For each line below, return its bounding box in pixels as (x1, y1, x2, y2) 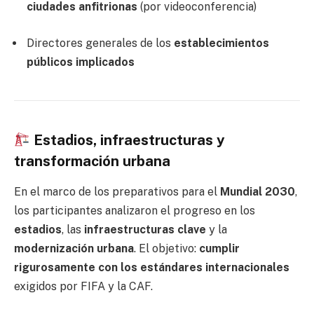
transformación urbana (14, 153, 170, 170)
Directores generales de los (27, 36, 174, 50)
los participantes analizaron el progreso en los (14, 204, 255, 218)
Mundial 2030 (220, 185, 295, 199)
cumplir (199, 242, 240, 256)
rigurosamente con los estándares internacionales (14, 261, 289, 275)
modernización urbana (14, 242, 134, 256)
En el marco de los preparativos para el (14, 185, 220, 199)
